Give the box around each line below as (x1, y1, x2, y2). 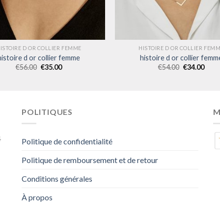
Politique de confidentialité (22, 137, 112, 146)
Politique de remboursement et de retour (22, 155, 158, 165)
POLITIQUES (22, 107, 73, 116)
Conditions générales (22, 174, 92, 184)
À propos (22, 192, 53, 202)
